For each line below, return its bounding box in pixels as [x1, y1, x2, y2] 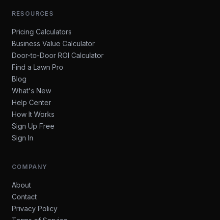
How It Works [12, 110, 55, 118]
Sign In [12, 134, 33, 142]
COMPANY [12, 163, 48, 170]
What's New [12, 86, 51, 95]
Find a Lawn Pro [12, 63, 63, 71]
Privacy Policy [12, 204, 57, 213]
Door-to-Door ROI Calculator [12, 51, 104, 59]
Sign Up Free [12, 122, 55, 130]
